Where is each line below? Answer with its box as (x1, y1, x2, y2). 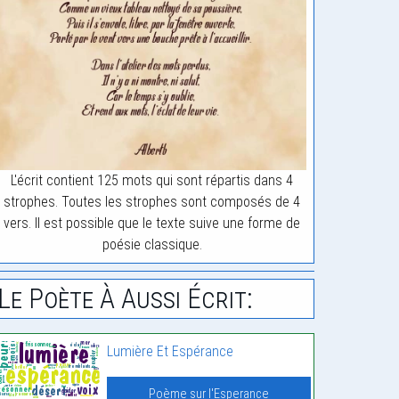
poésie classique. (102, 236, 202, 254)
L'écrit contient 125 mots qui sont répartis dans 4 (11, 172, 294, 190)
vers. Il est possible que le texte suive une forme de (4, 215, 301, 232)
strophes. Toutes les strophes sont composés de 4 (4, 193, 301, 211)
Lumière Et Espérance (106, 343, 233, 361)
